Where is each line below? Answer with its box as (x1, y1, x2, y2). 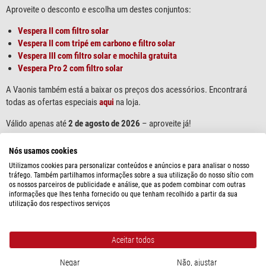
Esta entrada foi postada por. (18, 224, 107, 234)
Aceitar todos (112, 235, 154, 245)
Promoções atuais (148, 224, 204, 234)
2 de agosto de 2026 (68, 118, 140, 129)
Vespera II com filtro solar (17, 26, 109, 37)
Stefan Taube (107, 224, 146, 234)
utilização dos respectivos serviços (9, 199, 110, 208)
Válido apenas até (6, 118, 68, 129)
